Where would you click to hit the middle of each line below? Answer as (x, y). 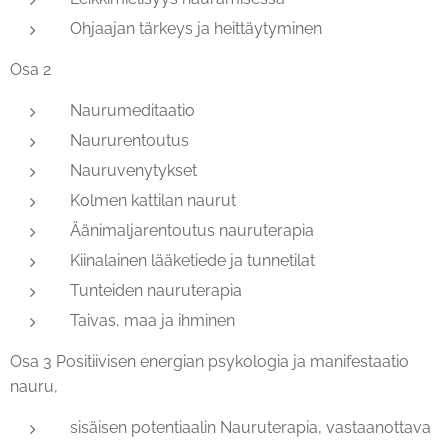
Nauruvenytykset (133, 171)
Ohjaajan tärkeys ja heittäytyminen (196, 29)
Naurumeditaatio (132, 111)
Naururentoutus (129, 141)
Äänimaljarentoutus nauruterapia (192, 231)
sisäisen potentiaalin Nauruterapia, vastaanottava (250, 428)
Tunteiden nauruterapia (156, 291)
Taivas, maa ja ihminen (152, 321)
